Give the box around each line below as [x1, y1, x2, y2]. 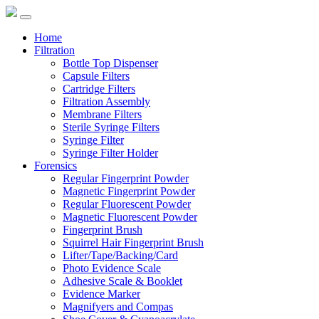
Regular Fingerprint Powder [63, 172, 189, 184]
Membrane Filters [63, 108, 142, 120]
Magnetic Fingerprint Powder [63, 185, 195, 197]
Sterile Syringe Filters [63, 121, 159, 133]
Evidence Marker [63, 288, 140, 300]
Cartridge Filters [63, 83, 135, 95]
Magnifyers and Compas [63, 300, 173, 313]
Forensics [34, 159, 77, 172]
